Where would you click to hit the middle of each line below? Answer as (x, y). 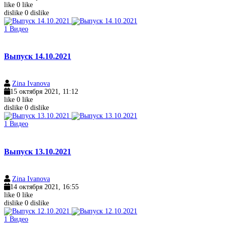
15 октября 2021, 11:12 (44, 92)
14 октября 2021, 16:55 (44, 187)
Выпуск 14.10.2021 (38, 56)
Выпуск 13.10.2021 (38, 151)
